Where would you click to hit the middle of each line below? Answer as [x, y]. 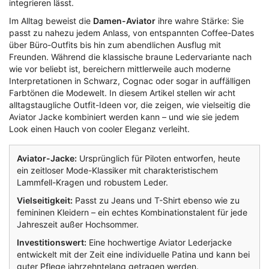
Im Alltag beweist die [51, 21]
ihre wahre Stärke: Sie [200, 21]
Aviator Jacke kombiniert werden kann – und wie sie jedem [124, 117]
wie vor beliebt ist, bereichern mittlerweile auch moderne [120, 69]
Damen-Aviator [124, 21]
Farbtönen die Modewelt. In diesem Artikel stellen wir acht [122, 93]
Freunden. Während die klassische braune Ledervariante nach [130, 57]
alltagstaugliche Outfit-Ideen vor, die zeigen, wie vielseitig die [130, 105]
